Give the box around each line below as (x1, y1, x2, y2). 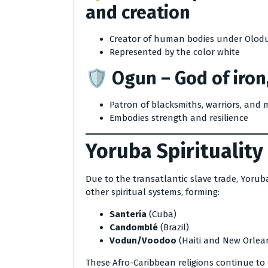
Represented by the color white (109, 47, 240, 57)
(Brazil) (158, 221, 189, 233)
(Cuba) (147, 208, 176, 220)
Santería (109, 208, 147, 220)
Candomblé (109, 221, 158, 233)
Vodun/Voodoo (109, 234, 176, 246)
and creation (86, 2, 190, 23)
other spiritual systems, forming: (86, 186, 220, 197)
